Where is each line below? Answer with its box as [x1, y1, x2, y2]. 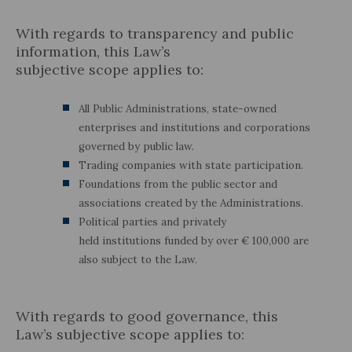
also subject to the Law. [79, 252, 197, 266]
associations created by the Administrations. [79, 196, 306, 210]
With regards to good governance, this [16, 306, 278, 325]
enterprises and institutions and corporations [79, 120, 310, 134]
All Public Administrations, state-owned [79, 101, 277, 115]
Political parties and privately [79, 214, 226, 229]
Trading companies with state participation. [79, 158, 303, 172]
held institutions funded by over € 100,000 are [79, 233, 309, 247]
